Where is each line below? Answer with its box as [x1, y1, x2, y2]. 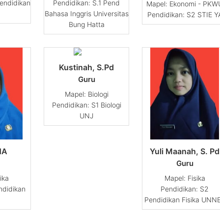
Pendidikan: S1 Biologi [52, 101, 121, 110]
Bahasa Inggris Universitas [44, 9, 129, 18]
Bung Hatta [68, 20, 105, 29]
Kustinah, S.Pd [59, 62, 114, 73]
